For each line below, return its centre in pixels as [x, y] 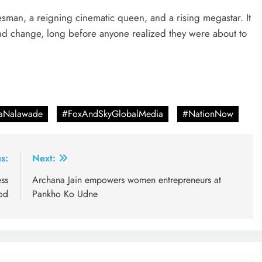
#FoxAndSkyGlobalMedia [113, 114]
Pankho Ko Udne [65, 194]
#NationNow [208, 114]
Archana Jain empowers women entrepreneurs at [126, 180]
